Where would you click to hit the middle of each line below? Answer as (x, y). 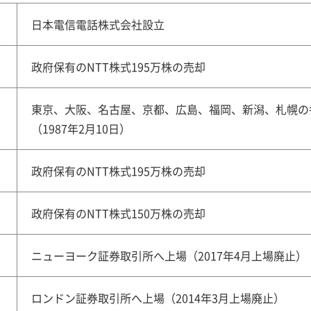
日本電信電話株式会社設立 (98, 24)
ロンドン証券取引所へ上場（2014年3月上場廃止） (158, 298)
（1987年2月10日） (81, 128)
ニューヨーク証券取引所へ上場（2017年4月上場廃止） (169, 255)
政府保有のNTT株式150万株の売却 (118, 213)
